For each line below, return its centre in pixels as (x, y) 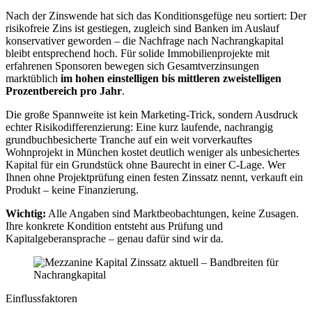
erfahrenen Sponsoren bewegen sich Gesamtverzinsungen (132, 65)
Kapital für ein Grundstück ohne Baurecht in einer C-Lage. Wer (146, 164)
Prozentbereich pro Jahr (64, 91)
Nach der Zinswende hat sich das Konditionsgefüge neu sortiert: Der (156, 15)
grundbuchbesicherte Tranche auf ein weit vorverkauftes (129, 139)
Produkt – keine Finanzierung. (72, 189)
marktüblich (33, 78)
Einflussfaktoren (41, 298)
